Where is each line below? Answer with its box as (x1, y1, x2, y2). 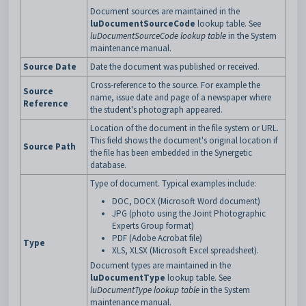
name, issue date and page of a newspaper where (90, 91, 271, 103)
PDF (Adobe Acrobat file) (112, 232, 202, 244)
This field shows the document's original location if (90, 134, 277, 146)
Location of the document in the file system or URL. (90, 122, 279, 134)
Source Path (23, 140, 76, 152)
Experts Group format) (112, 219, 194, 232)
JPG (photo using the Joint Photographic (112, 207, 266, 219)
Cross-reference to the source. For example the (90, 79, 260, 91)
